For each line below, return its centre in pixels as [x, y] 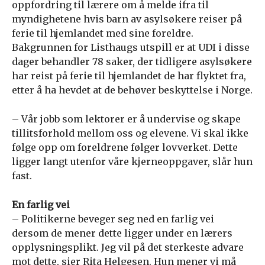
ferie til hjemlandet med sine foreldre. [103, 33]
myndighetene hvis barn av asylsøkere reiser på [127, 19]
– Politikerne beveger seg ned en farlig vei [113, 219]
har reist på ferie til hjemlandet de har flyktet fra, [129, 76]
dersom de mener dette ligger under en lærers [122, 233]
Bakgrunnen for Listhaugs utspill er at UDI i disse [131, 47]
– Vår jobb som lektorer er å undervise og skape [126, 119]
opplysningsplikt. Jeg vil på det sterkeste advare [128, 247]
